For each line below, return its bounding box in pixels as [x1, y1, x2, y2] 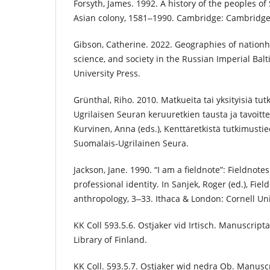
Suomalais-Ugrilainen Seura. [74, 137, 189, 149]
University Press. [74, 67, 140, 79]
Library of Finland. [74, 233, 147, 245]
